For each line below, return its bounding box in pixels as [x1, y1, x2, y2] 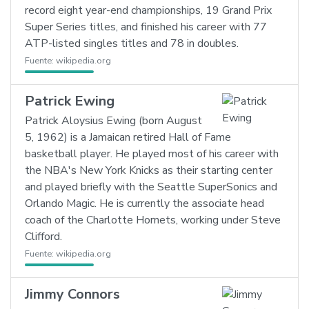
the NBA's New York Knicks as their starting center [25, 163, 272, 178]
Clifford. [25, 229, 62, 244]
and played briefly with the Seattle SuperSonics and [25, 179, 277, 195]
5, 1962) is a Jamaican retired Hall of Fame [25, 130, 231, 145]
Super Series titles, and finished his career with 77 [25, 19, 267, 34]
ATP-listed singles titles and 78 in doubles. [25, 36, 239, 51]
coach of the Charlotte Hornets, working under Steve [25, 212, 281, 228]
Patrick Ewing [25, 92, 114, 110]
